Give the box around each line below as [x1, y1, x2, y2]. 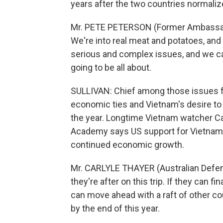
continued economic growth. [71, 139, 184, 150]
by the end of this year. [71, 203, 160, 214]
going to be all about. [71, 62, 151, 73]
